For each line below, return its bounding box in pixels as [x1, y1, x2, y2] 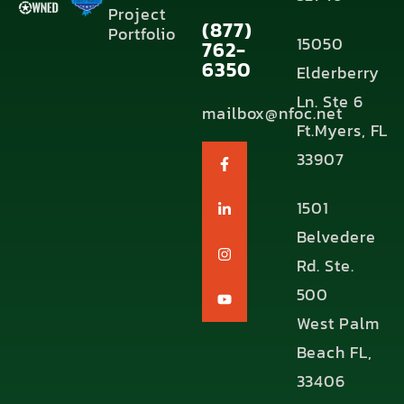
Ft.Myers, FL [296, 118, 389, 142]
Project [107, 2, 166, 26]
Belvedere [296, 225, 376, 249]
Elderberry [296, 60, 380, 85]
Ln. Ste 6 [296, 89, 363, 114]
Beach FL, [296, 340, 372, 364]
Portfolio [107, 22, 176, 46]
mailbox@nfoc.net [202, 101, 343, 125]
